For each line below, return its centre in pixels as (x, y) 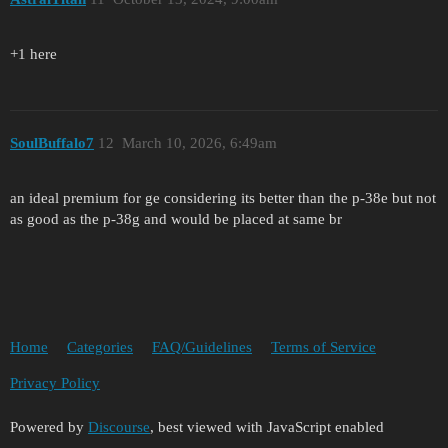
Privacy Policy (55, 383)
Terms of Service (323, 347)
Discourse (119, 426)
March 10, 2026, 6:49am (199, 143)
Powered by (49, 426)
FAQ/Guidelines (202, 347)
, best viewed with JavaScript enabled (267, 426)
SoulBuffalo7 (52, 143)
